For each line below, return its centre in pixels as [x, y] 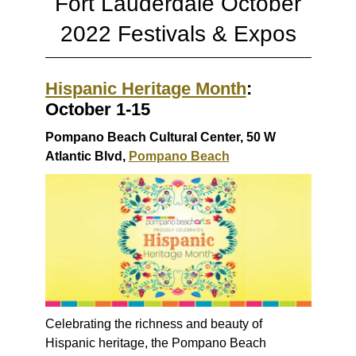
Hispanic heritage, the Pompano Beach [155, 343]
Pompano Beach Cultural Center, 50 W [160, 137]
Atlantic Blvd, [87, 156]
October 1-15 [97, 109]
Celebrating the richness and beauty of [153, 324]
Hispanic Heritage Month [145, 88]
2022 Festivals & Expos [178, 33]
